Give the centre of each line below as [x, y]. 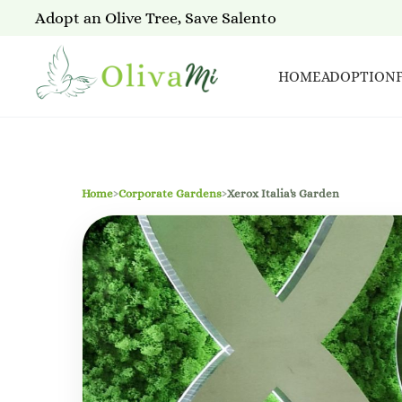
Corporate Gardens [170, 193]
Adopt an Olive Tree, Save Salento [155, 17]
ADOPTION [358, 76]
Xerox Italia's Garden [283, 193]
